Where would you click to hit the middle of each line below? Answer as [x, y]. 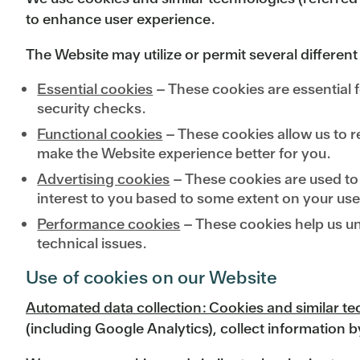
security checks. [92, 108]
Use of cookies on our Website [152, 278]
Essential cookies [95, 89]
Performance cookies [109, 224]
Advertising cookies [104, 179]
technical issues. [92, 243]
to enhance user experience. [121, 19]
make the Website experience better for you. [184, 153]
